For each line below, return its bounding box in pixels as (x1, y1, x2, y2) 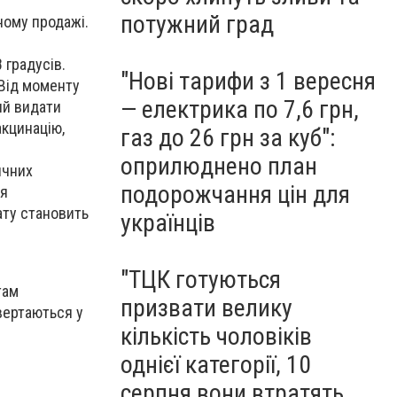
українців (121, 208, 215, 237)
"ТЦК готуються (121, 265, 281, 294)
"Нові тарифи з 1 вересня (121, 66, 376, 96)
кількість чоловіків (121, 322, 312, 351)
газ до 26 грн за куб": (121, 123, 336, 152)
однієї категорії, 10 (121, 350, 311, 379)
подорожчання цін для (121, 180, 350, 209)
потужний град (121, 10, 274, 39)
